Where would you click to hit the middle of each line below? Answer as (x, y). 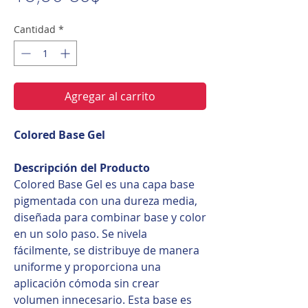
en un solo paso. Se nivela (80, 233)
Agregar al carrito (110, 96)
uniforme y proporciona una (87, 266)
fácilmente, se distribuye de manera (107, 250)
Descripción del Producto (82, 167)
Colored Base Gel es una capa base (104, 184)
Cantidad (35, 29)
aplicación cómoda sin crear (87, 283)
